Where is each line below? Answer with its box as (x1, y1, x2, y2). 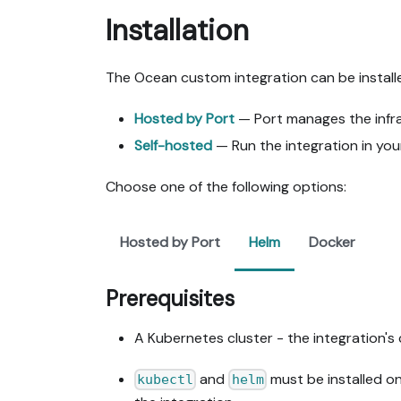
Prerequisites (106, 284, 235, 312)
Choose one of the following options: (106, 176, 346, 196)
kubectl (137, 371, 194, 388)
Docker (309, 232, 355, 252)
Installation (106, 11, 249, 49)
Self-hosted (134, 135, 212, 155)
